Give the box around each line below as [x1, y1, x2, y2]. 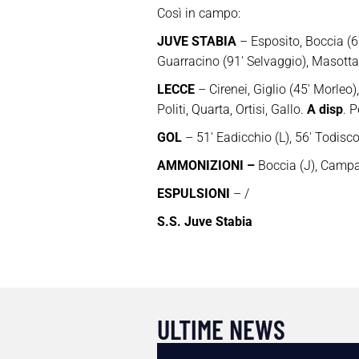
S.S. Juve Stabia [156, 214, 252, 230]
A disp [306, 102, 343, 118]
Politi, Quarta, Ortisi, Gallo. [156, 102, 307, 118]
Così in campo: [156, 6, 240, 22]
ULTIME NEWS [156, 313, 285, 346]
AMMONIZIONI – [156, 158, 255, 174]
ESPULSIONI [156, 186, 230, 202]
